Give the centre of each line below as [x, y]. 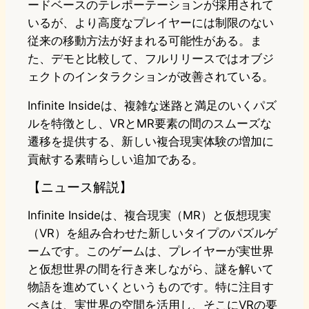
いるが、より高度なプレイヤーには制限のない [151, 23]
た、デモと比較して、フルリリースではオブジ [151, 59]
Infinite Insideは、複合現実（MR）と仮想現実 [149, 216]
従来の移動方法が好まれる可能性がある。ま [145, 41]
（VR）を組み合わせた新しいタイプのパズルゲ [152, 233]
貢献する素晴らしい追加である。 [116, 160]
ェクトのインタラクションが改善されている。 [151, 77]
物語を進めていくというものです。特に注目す [151, 287]
